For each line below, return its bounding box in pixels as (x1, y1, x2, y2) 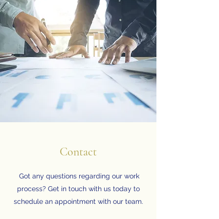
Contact (60, 145, 97, 159)
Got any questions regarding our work (17, 172, 139, 180)
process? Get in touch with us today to (17, 185, 140, 193)
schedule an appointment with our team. (13, 197, 143, 205)
